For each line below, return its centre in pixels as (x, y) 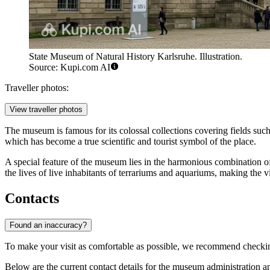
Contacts (32, 199)
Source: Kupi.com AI (70, 67)
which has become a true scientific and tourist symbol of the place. (130, 142)
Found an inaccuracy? (48, 225)
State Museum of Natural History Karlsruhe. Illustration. (136, 57)
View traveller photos (46, 110)
